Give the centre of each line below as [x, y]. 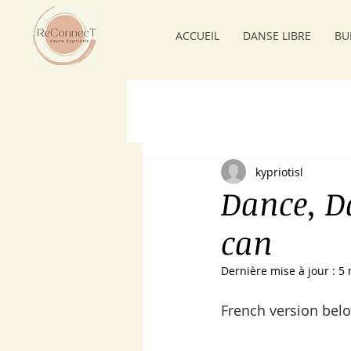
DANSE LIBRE [277, 36]
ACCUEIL [197, 36]
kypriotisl [279, 172]
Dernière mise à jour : [280, 271]
